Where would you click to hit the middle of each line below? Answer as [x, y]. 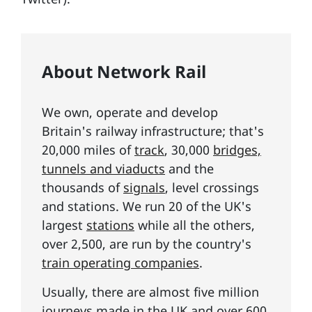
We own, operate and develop [130, 112]
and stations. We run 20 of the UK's [147, 206]
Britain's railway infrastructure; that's [153, 131]
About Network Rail [124, 72]
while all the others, [195, 225]
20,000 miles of [88, 150]
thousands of [83, 188]
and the [189, 169]
